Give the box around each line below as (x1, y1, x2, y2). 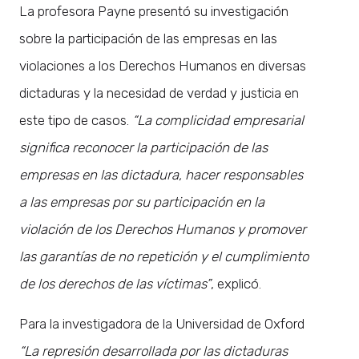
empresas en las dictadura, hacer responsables (19, 166, 303, 183)
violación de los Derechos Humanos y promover (19, 220, 306, 237)
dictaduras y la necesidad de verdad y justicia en (19, 84, 299, 101)
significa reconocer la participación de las (19, 139, 268, 155)
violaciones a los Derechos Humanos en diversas (19, 57, 306, 74)
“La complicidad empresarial (132, 111, 304, 128)
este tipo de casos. (19, 111, 132, 128)
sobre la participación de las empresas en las (19, 30, 277, 46)
